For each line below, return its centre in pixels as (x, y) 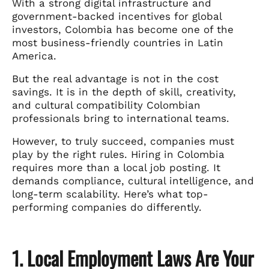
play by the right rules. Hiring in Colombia (118, 154)
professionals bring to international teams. (121, 118)
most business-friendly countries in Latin (118, 42)
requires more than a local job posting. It (116, 167)
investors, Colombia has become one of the (123, 29)
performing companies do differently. (107, 207)
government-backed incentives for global (117, 16)
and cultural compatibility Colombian (106, 105)
